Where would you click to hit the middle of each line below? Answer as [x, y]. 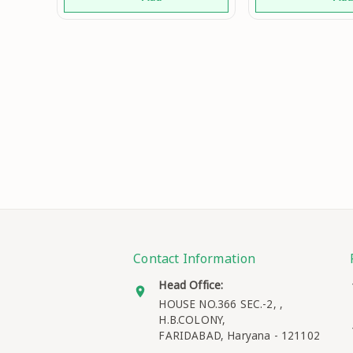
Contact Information [195, 258]
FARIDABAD [190, 335]
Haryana [249, 335]
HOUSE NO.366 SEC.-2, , [221, 304]
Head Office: [191, 284]
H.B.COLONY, [192, 320]
